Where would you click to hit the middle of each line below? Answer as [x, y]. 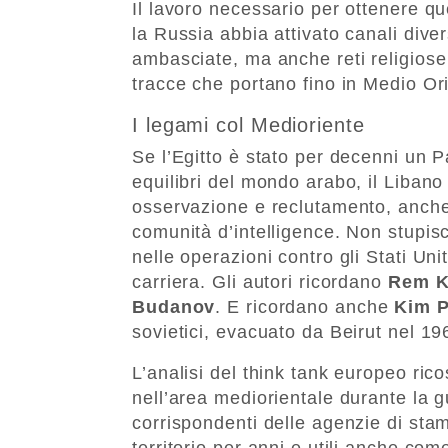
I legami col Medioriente [248, 124]
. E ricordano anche [305, 306]
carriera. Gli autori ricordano [260, 281]
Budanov [174, 306]
